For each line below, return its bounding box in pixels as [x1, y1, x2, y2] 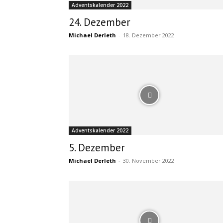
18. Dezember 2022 [123, 31, 174, 39]
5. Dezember [69, 141, 125, 154]
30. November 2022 [123, 157, 174, 164]
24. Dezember [69, 15, 130, 29]
